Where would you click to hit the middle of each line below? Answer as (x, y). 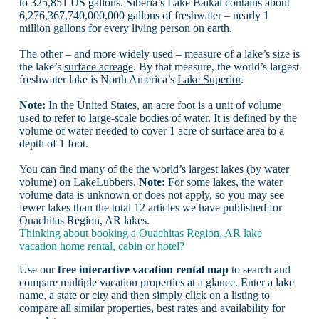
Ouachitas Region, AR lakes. (84, 220)
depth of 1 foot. (53, 143)
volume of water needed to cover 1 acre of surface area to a (151, 130)
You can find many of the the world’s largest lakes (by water (154, 169)
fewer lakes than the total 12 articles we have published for (150, 207)
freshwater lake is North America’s (98, 79)
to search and (259, 269)
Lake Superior (209, 79)
